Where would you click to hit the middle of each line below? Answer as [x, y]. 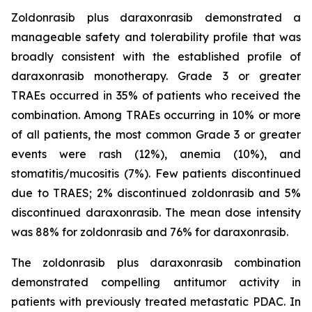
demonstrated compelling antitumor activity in [156, 282]
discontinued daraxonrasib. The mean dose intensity [156, 212]
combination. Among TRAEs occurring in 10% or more [156, 115]
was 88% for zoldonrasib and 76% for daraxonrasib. [150, 232]
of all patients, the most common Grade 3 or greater [156, 134]
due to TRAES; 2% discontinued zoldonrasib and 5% [156, 193]
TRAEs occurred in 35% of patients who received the [156, 95]
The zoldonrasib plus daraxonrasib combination [156, 263]
